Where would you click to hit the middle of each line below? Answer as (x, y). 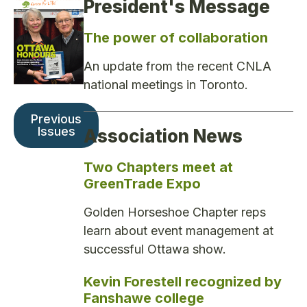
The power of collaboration (176, 38)
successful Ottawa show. (155, 249)
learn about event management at (179, 230)
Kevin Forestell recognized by (183, 282)
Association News (163, 136)
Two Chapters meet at (158, 167)
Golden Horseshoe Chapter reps (175, 212)
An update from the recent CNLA (177, 66)
